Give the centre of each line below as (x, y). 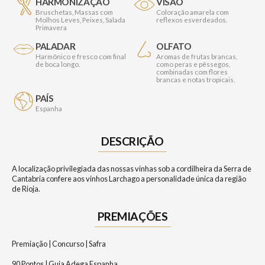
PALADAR (56, 46)
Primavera (51, 28)
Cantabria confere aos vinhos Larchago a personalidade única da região (129, 179)
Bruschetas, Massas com (74, 12)
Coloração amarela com (193, 12)
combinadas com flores (192, 72)
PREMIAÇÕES (132, 216)
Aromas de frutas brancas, (197, 57)
